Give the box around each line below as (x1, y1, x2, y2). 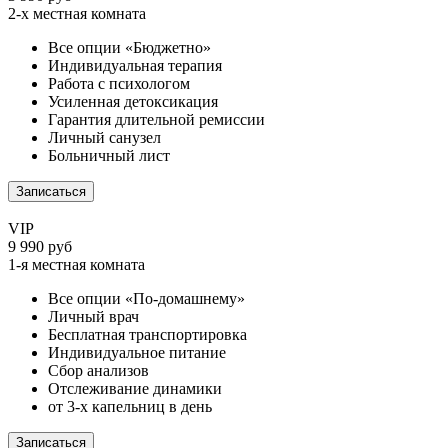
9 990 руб (8, 238, 72, 256)
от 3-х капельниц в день (48, 398, 212, 416)
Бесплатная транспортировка (48, 326, 247, 344)
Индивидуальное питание (48, 344, 226, 362)
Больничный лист (48, 147, 170, 165)
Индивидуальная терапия (48, 57, 222, 75)
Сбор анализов (48, 362, 149, 380)
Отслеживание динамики (48, 380, 222, 398)
